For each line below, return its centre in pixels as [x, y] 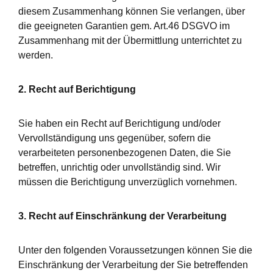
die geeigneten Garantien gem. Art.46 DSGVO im [124, 26]
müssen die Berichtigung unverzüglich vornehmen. [128, 182]
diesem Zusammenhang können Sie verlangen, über [132, 11]
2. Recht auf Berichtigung [77, 89]
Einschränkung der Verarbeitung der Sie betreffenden [133, 265]
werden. [36, 55]
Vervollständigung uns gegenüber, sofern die [115, 138]
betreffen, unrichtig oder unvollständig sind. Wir [119, 167]
